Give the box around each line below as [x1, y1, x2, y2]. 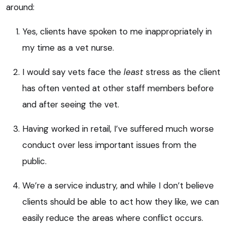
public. [22, 155, 47, 167]
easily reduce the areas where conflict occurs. [22, 212, 203, 223]
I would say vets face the [22, 66, 124, 78]
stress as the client [143, 66, 220, 78]
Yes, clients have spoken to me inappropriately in [22, 25, 212, 37]
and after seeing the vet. [22, 98, 119, 110]
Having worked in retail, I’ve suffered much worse [22, 123, 214, 134]
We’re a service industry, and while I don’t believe [22, 179, 214, 191]
